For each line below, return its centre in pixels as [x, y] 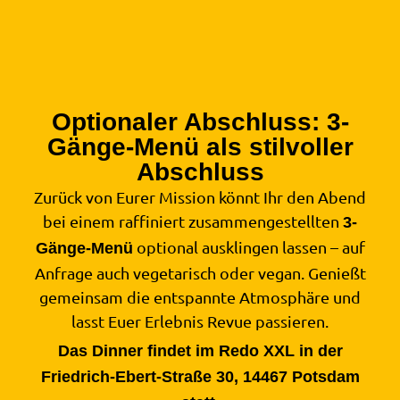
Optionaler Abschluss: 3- [200, 122]
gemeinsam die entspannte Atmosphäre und [200, 297]
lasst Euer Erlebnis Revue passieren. [200, 321]
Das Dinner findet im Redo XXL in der [200, 350]
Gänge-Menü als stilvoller [200, 147]
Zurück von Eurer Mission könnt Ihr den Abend [200, 197]
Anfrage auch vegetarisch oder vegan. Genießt [200, 273]
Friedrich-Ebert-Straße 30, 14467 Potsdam [200, 376]
